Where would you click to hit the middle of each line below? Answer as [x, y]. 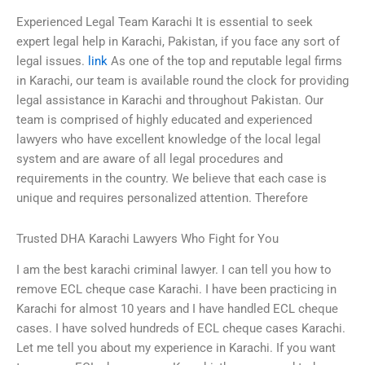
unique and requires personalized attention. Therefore [162, 198]
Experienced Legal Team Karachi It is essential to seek [165, 22]
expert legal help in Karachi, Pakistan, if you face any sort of [178, 42]
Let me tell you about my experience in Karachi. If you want [176, 348]
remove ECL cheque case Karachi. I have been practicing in [176, 290]
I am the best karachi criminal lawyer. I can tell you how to [174, 270]
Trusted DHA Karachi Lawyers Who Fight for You [147, 238]
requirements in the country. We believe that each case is [172, 179]
